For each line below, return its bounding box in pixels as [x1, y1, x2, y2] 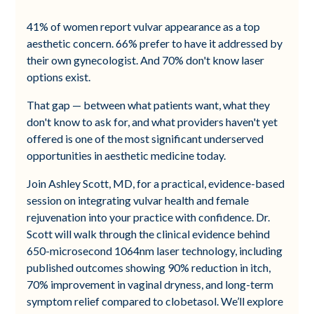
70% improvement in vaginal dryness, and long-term [27, 277, 274, 291]
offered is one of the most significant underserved [27, 131, 264, 145]
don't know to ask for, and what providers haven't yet [27, 114, 278, 128]
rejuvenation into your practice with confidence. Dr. [27, 210, 271, 224]
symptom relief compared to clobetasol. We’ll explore [27, 294, 284, 308]
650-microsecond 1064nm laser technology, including [27, 243, 283, 257]
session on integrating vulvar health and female [27, 193, 250, 207]
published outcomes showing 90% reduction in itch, [27, 260, 271, 274]
